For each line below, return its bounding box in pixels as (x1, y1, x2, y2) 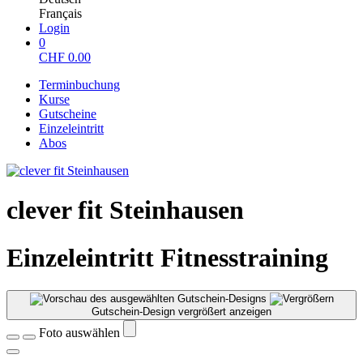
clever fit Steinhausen (6, 195, 244, 225)
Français (39, 6, 82, 20)
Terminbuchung (39, 78, 120, 92)
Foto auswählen (39, 326, 123, 340)
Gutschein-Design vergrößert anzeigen (92, 305, 271, 318)
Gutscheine (39, 107, 96, 121)
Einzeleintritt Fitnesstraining (6, 242, 328, 272)
